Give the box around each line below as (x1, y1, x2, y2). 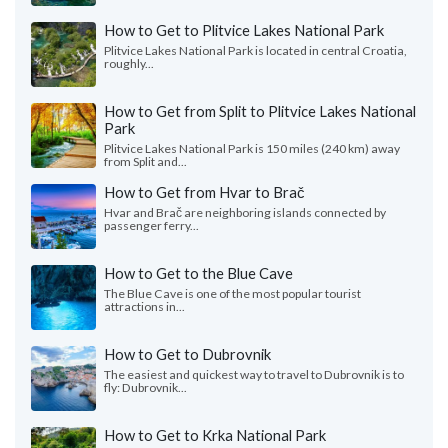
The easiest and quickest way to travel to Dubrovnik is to (104, 367, 404, 383)
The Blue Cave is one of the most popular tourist (104, 286, 361, 302)
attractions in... (104, 299, 185, 315)
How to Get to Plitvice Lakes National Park (104, 21, 384, 40)
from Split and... (104, 154, 187, 170)
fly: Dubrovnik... (104, 380, 187, 396)
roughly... (104, 56, 154, 72)
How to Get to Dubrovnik (104, 345, 271, 364)
